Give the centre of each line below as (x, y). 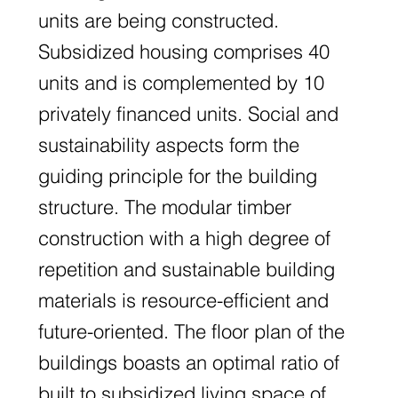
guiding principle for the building (178, 175)
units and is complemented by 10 (182, 82)
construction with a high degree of (185, 238)
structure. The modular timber (165, 207)
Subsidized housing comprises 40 (184, 51)
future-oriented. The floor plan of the (192, 331)
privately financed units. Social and (189, 113)
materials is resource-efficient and (184, 300)
